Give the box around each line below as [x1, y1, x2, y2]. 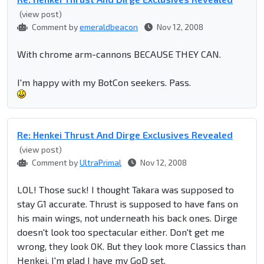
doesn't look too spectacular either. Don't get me [17, 226, 225, 238]
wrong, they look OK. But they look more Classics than [17, 240, 246, 252]
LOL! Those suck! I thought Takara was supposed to [17, 184, 234, 196]
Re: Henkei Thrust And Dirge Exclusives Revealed [17, 129, 233, 141]
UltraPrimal [80, 157, 121, 168]
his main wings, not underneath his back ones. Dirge [17, 212, 237, 224]
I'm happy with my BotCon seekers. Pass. [17, 77, 191, 88]
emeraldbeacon [80, 22, 138, 32]
